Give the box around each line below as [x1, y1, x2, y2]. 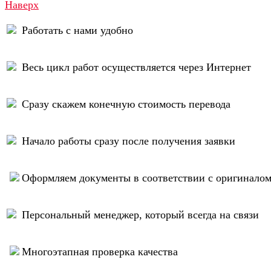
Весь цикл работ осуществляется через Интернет [22, 61, 251, 74]
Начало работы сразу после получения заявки [22, 135, 235, 148]
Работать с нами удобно [22, 24, 133, 37]
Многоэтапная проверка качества [22, 246, 178, 258]
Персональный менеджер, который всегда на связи [22, 209, 259, 221]
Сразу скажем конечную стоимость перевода [22, 98, 230, 111]
